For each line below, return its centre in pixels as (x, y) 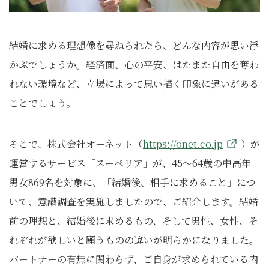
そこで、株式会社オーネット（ (76, 144)
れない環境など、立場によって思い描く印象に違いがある (134, 84)
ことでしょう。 (43, 103)
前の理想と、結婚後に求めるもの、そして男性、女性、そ (134, 221)
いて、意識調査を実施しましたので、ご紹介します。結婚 (134, 201)
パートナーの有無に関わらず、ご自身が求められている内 (134, 259)
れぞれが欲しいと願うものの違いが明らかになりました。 (134, 240)
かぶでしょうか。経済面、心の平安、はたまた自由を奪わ (134, 65)
